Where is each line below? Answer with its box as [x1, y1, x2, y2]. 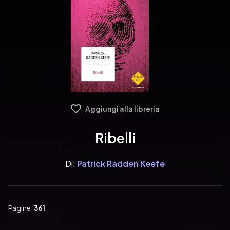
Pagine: [8, 203, 34, 213]
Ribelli [94, 129, 136, 146]
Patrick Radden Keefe [77, 158, 165, 169]
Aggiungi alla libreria [85, 104, 160, 113]
